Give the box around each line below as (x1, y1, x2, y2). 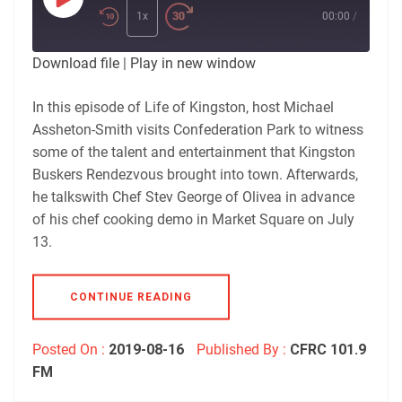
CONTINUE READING (70, 290, 192, 303)
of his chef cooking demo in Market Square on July (32, 210, 354, 228)
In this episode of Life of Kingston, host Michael (32, 98, 334, 116)
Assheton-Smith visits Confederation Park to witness (32, 120, 363, 138)
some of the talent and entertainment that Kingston (32, 143, 355, 161)
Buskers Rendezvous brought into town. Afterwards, (32, 165, 358, 183)
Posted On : (32, 340, 109, 358)
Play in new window (130, 54, 256, 72)
